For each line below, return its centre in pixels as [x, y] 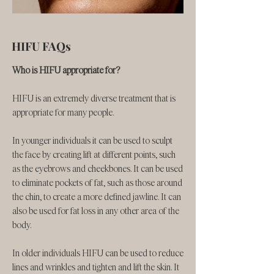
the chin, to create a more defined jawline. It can [97, 197]
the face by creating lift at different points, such [94, 154]
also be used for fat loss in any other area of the [96, 211]
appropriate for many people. [64, 112]
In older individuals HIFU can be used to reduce [98, 253]
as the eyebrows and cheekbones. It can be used [98, 168]
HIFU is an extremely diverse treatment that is [94, 98]
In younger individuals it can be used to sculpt [92, 140]
